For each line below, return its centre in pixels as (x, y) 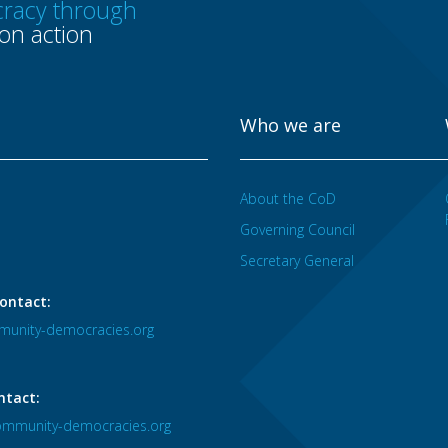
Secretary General (297, 260)
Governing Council (297, 229)
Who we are (290, 125)
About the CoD (288, 198)
